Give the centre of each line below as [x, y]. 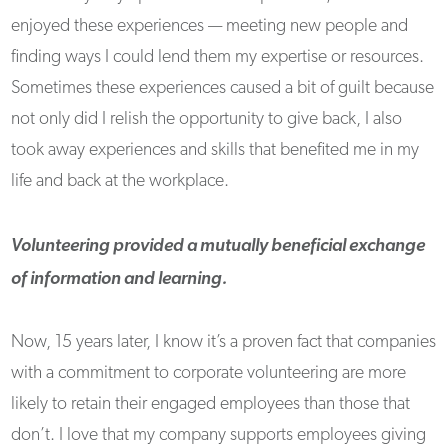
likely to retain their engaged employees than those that [211, 404]
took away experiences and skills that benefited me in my [215, 150]
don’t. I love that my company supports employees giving [219, 435]
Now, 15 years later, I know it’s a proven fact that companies [224, 342]
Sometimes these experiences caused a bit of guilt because [223, 88]
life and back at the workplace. [120, 181]
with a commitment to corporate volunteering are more [209, 373]
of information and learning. [119, 279]
